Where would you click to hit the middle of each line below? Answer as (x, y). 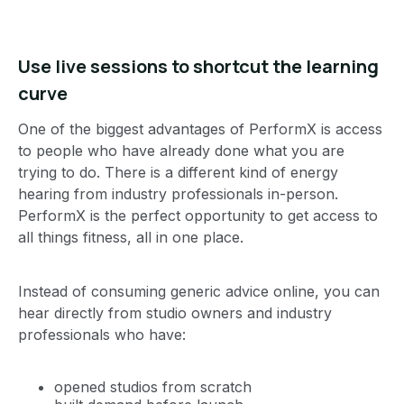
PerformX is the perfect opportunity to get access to (198, 215)
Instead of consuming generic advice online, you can (199, 291)
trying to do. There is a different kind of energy (178, 172)
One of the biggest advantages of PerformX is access (200, 129)
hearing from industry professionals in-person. (178, 193)
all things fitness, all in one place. (131, 237)
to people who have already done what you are (181, 150)
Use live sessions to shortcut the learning (198, 66)
